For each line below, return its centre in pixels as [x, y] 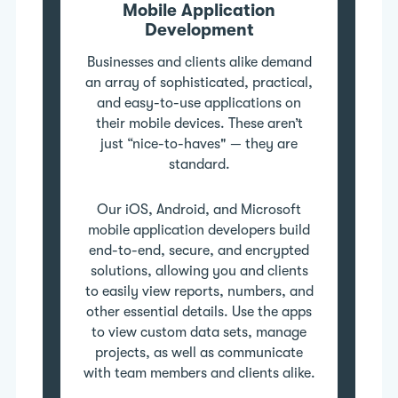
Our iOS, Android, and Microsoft [199, 209]
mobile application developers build [199, 230]
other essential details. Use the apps [199, 311]
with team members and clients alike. [199, 373]
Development [199, 30]
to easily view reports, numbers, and [199, 291]
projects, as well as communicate [199, 352]
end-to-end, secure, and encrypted [199, 250]
